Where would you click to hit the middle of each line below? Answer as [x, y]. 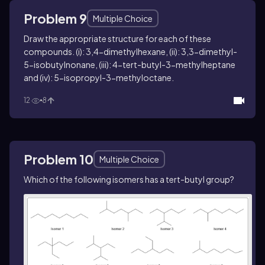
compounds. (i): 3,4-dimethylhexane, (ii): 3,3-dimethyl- [130, 51]
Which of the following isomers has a [95, 179]
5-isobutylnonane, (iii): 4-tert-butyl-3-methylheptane [130, 64]
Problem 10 [59, 159]
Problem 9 [55, 18]
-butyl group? [207, 179]
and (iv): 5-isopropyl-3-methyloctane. [99, 77]
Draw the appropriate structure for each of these [117, 38]
